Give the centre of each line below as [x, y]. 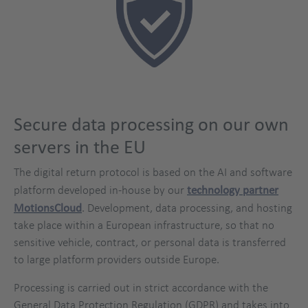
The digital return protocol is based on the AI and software [153, 172]
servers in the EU [80, 146]
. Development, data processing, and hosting [187, 207]
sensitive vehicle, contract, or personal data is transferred [150, 242]
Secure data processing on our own [151, 124]
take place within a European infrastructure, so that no [144, 224]
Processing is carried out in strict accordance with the [141, 287]
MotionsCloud [48, 207]
